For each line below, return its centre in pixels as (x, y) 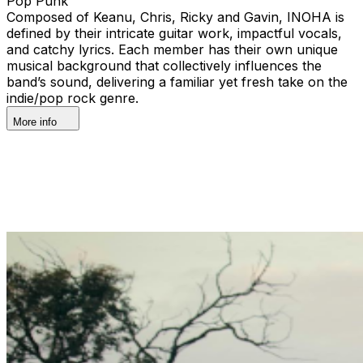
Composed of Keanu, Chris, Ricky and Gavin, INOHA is (175, 17)
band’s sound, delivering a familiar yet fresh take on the (177, 81)
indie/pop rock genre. (73, 98)
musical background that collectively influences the (164, 65)
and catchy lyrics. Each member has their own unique (172, 49)
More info (35, 122)
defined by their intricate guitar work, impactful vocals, (174, 33)
